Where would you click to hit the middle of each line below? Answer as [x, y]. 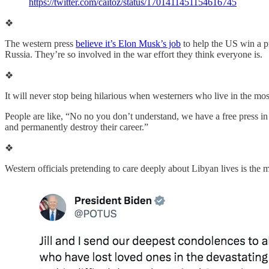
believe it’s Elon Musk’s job [128, 43]
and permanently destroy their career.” [77, 127]
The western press [40, 43]
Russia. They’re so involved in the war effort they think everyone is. [134, 54]
